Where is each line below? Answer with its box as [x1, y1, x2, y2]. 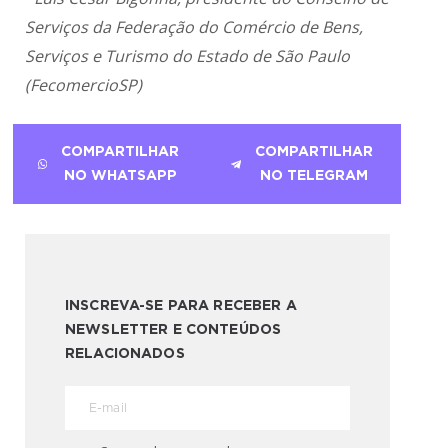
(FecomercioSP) [25, 74, 143, 97]
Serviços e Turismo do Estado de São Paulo [25, 45, 351, 68]
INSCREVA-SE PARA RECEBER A [65, 299, 297, 314]
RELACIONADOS [65, 347, 185, 362]
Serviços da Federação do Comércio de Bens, [25, 16, 364, 39]
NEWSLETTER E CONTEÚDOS [65, 323, 282, 338]
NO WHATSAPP [63, 169, 177, 184]
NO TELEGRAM [260, 169, 369, 184]
